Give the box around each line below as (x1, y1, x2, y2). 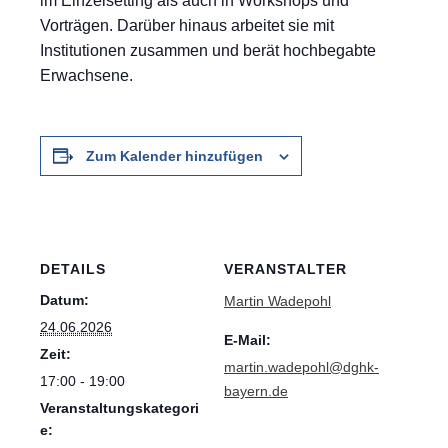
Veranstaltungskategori (40, 400, 199, 417)
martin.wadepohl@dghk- (224, 359, 379, 376)
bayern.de (224, 383, 288, 400)
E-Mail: (224, 332, 271, 349)
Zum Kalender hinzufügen (86, 148, 263, 165)
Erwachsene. (40, 67, 133, 85)
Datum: (40, 292, 89, 309)
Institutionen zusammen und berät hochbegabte (40, 42, 376, 60)
